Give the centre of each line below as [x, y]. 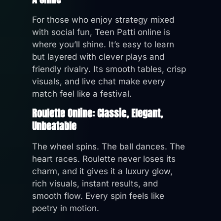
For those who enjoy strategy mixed [103, 19]
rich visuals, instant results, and [95, 183]
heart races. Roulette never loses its [104, 159]
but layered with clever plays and [98, 56]
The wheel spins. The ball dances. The [109, 146]
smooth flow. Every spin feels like [98, 196]
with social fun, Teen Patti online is [101, 32]
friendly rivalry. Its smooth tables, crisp [109, 69]
